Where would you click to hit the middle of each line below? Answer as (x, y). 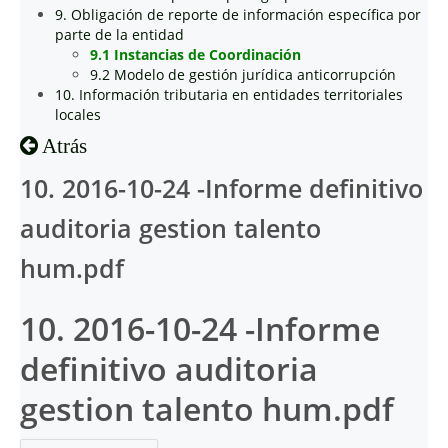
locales (78, 114)
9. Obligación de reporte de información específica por (238, 14)
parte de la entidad (119, 34)
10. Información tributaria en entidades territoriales (229, 94)
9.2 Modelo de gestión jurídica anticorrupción (243, 74)
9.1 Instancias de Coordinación (195, 54)
